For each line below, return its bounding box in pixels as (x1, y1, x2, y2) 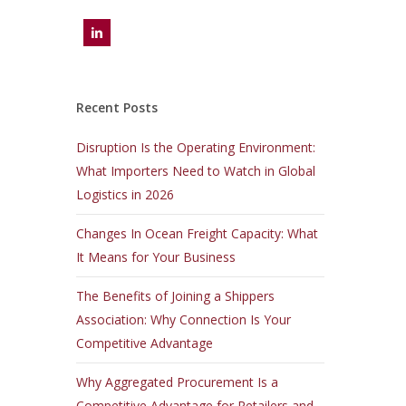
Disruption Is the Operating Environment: (76, 139, 316, 156)
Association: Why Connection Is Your (76, 311, 292, 328)
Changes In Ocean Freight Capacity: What (76, 225, 319, 242)
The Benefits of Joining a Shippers (76, 287, 275, 304)
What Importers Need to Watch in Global (76, 162, 316, 179)
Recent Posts (76, 99, 159, 116)
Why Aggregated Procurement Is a (76, 373, 279, 391)
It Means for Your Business (76, 248, 237, 266)
